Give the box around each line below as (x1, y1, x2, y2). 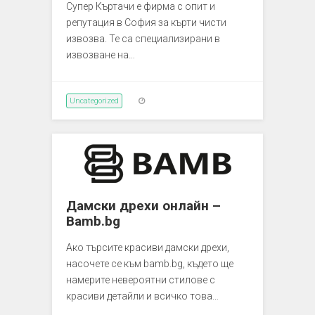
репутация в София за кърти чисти (66, 16, 226, 28)
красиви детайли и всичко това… (66, 290, 219, 302)
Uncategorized (70, 96, 119, 105)
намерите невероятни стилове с (66, 274, 215, 285)
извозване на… (66, 49, 135, 60)
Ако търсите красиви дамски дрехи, (66, 241, 229, 253)
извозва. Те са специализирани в (66, 32, 220, 44)
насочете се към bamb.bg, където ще (66, 257, 233, 269)
